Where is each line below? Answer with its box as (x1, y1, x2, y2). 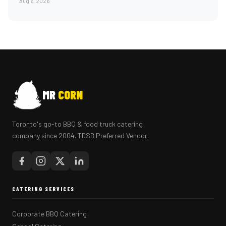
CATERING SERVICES (12, 186, 75, 192)
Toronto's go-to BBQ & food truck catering (12, 120, 143, 128)
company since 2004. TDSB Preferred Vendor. (12, 131, 149, 140)
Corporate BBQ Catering (12, 209, 87, 218)
